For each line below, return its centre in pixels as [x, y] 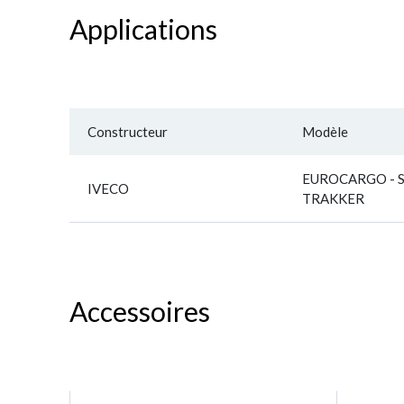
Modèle [325, 132]
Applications [143, 29]
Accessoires [140, 311]
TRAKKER [333, 198]
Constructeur [128, 132]
